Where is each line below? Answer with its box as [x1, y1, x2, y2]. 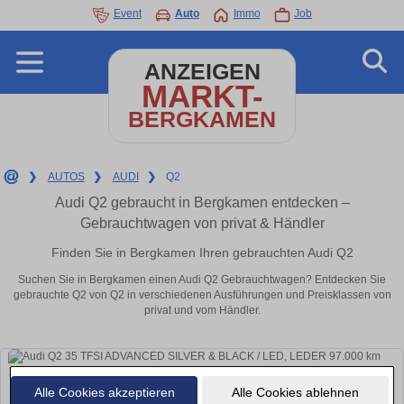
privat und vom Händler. [143, 304, 261, 317]
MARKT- [141, 78, 263, 114]
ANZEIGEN [143, 60, 261, 84]
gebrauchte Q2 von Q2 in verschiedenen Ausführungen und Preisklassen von [13, 289, 391, 302]
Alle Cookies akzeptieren [33, 384, 175, 399]
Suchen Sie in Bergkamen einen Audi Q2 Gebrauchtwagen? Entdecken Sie [18, 273, 386, 287]
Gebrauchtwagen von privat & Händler [79, 216, 325, 231]
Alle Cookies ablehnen [231, 384, 359, 399]
